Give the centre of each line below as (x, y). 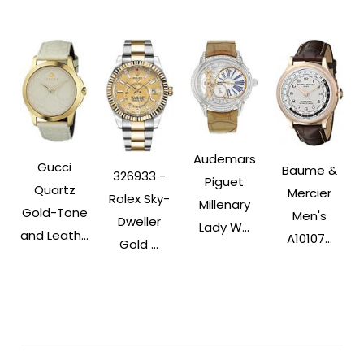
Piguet (225, 182)
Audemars (224, 159)
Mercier (309, 193)
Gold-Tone (54, 213)
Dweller (139, 222)
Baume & (309, 171)
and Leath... (55, 236)
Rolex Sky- (139, 199)
